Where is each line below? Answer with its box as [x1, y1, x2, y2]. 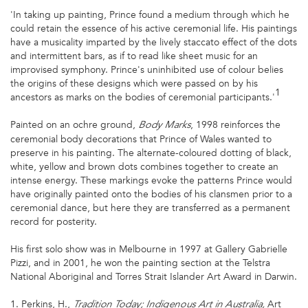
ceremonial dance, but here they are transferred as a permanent [10, 202, 290, 214]
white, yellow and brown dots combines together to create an [10, 161, 278, 173]
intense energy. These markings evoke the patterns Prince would [10, 175, 292, 187]
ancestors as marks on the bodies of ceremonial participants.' [10, 91, 275, 104]
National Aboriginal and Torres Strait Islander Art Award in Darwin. [10, 271, 297, 283]
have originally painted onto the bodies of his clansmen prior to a [10, 188, 292, 201]
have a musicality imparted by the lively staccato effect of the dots [10, 36, 297, 49]
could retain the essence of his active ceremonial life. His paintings [10, 23, 297, 35]
